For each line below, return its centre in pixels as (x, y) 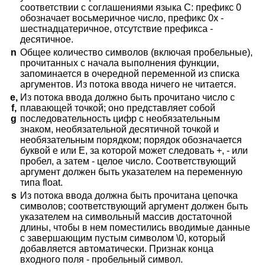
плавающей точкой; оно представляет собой (118, 108)
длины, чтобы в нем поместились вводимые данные (135, 228)
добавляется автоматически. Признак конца (117, 249)
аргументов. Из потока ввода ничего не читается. (128, 85)
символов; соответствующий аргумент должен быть (134, 206)
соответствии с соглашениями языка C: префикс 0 (131, 8)
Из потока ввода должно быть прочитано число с (127, 98)
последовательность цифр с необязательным (120, 119)
